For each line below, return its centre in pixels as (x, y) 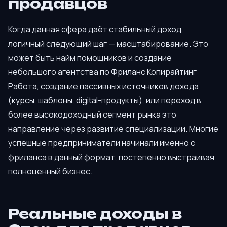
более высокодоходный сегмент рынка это (92, 115)
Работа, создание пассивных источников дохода (103, 86)
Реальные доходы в (95, 214)
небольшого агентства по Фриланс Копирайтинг (102, 72)
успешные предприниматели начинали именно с (102, 143)
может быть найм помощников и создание (90, 58)
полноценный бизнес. (50, 172)
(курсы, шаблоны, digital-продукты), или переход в (105, 101)
